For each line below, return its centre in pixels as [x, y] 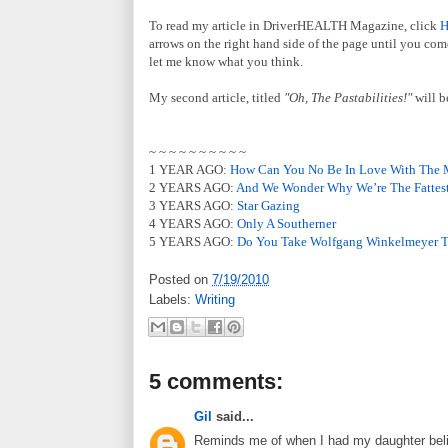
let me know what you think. [226, 61]
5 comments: [216, 381]
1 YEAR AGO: [189, 169]
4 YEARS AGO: [193, 223]
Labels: [172, 300]
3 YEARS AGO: [193, 205]
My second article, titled [216, 97]
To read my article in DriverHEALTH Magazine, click [294, 25]
